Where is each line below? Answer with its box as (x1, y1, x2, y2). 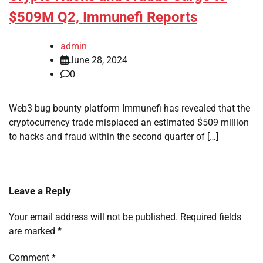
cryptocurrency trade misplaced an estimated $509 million (9, 117, 249, 129)
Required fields (180, 211, 241, 223)
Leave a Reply (9, 185, 71, 197)
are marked (9, 225, 58, 237)
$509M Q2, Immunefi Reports (9, 9, 197, 26)
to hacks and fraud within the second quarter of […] (9, 131, 218, 143)
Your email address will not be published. (9, 211, 178, 223)
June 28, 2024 (69, 55, 127, 66)
